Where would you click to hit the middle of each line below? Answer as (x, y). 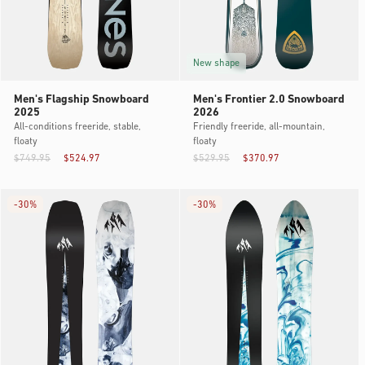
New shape (216, 63)
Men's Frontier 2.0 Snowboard (269, 99)
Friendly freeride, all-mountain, (259, 127)
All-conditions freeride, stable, (77, 127)
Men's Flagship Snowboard (81, 99)
